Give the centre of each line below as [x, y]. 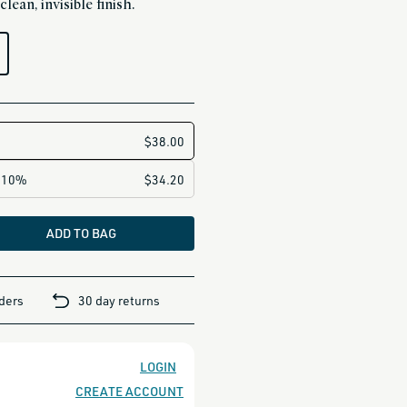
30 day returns [119, 300]
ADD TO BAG [81, 233]
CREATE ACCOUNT [129, 391]
